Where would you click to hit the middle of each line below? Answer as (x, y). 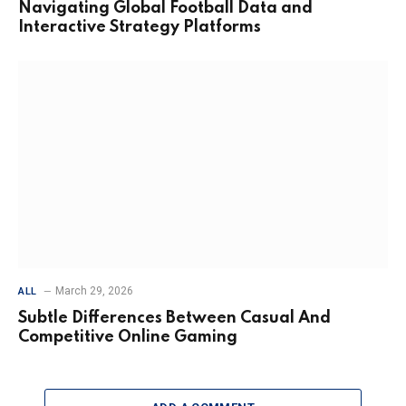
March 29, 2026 (94, 291)
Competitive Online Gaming (128, 338)
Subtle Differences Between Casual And (174, 319)
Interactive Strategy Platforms (140, 27)
